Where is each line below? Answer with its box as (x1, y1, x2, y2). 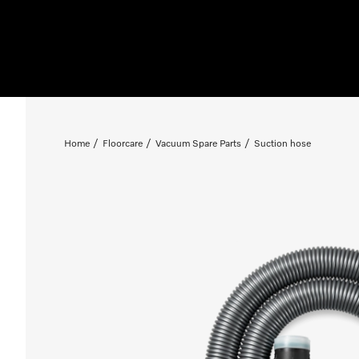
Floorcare (103, 139, 143, 149)
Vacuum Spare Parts (155, 139, 241, 149)
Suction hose (254, 139, 311, 149)
